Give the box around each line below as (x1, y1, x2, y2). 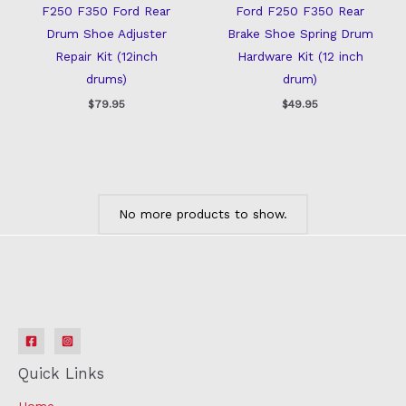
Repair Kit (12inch (54, 48, 158, 63)
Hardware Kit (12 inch (237, 48, 363, 63)
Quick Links (18, 364, 104, 382)
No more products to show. (119, 206, 287, 221)
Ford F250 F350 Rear (236, 3, 364, 18)
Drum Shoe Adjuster (45, 25, 167, 41)
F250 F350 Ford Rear (42, 3, 170, 18)
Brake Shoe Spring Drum (227, 25, 373, 41)
